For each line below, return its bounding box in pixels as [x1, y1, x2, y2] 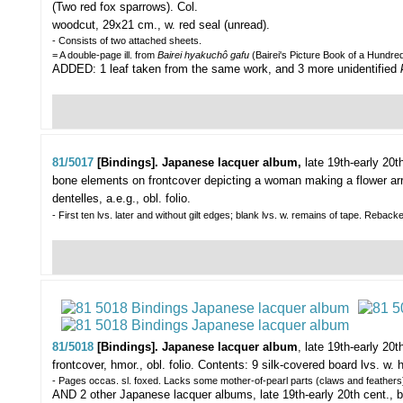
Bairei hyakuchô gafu [157, 49, 249, 61]
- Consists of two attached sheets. [52, 35, 201, 47]
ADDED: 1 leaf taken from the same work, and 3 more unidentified [52, 62, 400, 76]
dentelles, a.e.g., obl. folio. [52, 192, 191, 206]
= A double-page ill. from [52, 49, 157, 61]
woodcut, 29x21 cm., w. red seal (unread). [52, 18, 270, 32]
